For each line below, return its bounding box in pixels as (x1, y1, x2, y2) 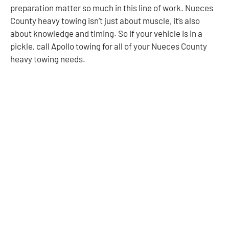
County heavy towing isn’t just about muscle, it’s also (10, 15, 200, 26)
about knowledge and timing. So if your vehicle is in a (10, 28, 202, 38)
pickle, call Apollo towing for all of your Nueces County (10, 40, 207, 51)
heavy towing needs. (10, 53, 85, 64)
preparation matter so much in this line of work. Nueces (10, 2, 213, 13)
